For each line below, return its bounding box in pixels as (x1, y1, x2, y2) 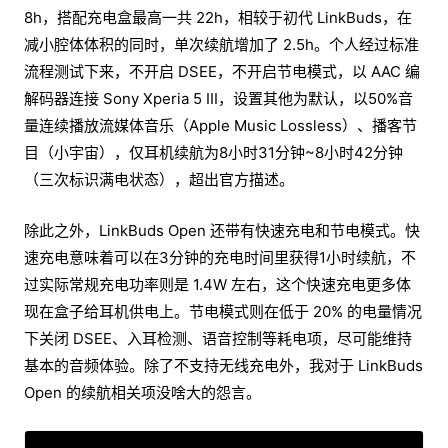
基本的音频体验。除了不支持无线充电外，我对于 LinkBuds (24, 355, 423, 375)
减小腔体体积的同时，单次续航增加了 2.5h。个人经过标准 (24, 34, 419, 54)
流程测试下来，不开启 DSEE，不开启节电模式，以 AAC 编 (24, 61, 420, 81)
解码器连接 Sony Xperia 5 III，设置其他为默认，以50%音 (24, 88, 413, 108)
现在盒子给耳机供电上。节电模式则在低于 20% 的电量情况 (24, 301, 422, 321)
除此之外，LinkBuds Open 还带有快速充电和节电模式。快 (24, 220, 420, 240)
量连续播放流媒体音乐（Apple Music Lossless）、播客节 (24, 115, 417, 135)
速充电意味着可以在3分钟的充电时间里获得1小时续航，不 (24, 247, 416, 267)
